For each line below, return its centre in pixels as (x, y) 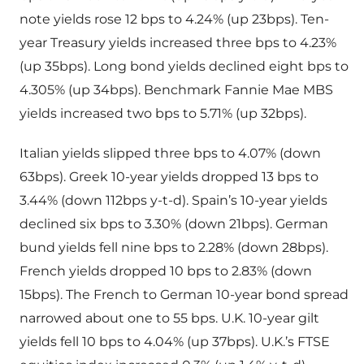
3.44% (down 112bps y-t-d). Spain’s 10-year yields (173, 201)
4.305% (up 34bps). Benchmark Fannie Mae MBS (176, 90)
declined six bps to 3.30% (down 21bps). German (174, 224)
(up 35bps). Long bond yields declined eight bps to (184, 67)
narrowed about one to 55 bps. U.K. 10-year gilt (169, 318)
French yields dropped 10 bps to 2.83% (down (166, 271)
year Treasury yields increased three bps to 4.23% (178, 43)
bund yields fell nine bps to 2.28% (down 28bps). (174, 248)
